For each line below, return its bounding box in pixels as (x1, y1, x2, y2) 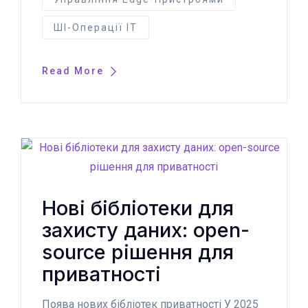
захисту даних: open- (42, 217, 250, 242)
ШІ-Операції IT (54, 21, 137, 33)
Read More (42, 65, 107, 76)
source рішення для (42, 239, 234, 264)
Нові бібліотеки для (42, 195, 234, 220)
